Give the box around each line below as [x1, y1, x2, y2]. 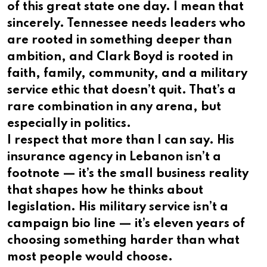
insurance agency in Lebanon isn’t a [7, 151, 221, 164]
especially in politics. [7, 118, 131, 131]
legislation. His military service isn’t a [7, 201, 228, 214]
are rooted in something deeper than [7, 35, 232, 47]
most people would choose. [7, 252, 173, 264]
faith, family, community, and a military [7, 68, 247, 80]
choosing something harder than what [7, 235, 240, 247]
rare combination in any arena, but [7, 101, 221, 114]
